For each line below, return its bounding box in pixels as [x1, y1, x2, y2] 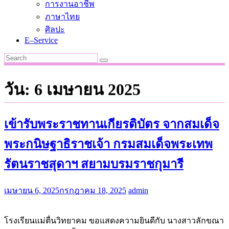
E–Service [25, 36, 58, 44]
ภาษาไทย [45, 12, 80, 21]
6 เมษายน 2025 [34, 80, 141, 99]
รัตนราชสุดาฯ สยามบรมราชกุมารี [4, 157, 184, 171]
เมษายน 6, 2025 [4, 186, 59, 195]
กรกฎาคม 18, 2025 [59, 186, 126, 195]
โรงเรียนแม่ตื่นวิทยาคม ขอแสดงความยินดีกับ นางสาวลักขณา [4, 216, 224, 225]
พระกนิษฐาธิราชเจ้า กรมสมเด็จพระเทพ [4, 137, 213, 151]
